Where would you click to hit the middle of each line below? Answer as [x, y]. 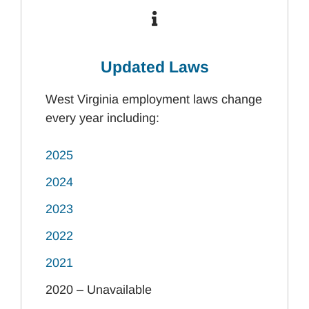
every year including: [102, 118]
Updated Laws [154, 67]
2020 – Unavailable [99, 290]
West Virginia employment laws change [154, 99]
